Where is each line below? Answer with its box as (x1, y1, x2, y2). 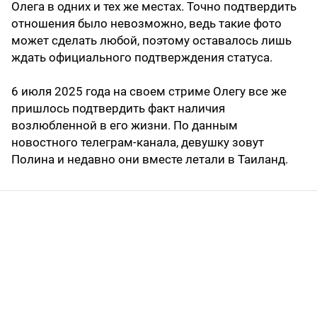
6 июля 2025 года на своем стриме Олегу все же (11, 84, 287, 99)
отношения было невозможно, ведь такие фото (11, 16, 282, 31)
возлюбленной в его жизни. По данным (11, 118, 238, 133)
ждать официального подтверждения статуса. (11, 50, 272, 65)
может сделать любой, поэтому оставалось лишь (11, 33, 292, 48)
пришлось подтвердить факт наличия (11, 101, 225, 116)
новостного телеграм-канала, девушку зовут (11, 135, 264, 150)
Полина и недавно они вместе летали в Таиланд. (11, 152, 288, 167)
